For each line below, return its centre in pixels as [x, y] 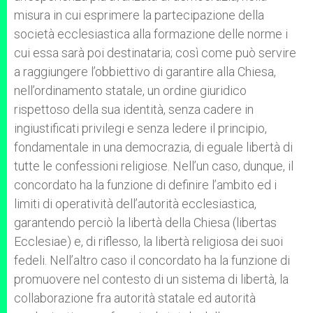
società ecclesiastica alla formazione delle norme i [151, 34]
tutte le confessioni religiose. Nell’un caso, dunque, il [154, 166]
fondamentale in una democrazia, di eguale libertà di [153, 147]
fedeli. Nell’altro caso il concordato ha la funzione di [152, 260]
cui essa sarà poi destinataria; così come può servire [155, 53]
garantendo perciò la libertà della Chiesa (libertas [145, 223]
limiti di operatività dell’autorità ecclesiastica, [135, 204]
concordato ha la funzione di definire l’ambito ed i [145, 185]
